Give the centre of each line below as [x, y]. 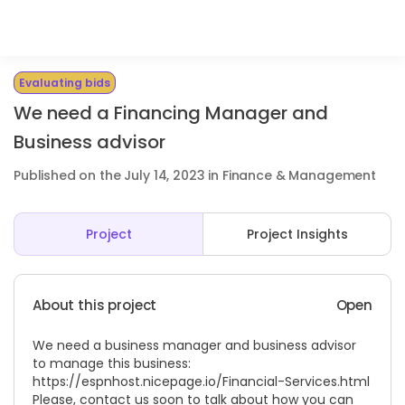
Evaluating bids [65, 83]
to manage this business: [112, 363]
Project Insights [297, 234]
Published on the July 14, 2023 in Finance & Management [195, 175]
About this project [95, 305]
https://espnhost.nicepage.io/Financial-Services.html [201, 381]
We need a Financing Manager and [171, 113]
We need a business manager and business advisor [194, 345]
